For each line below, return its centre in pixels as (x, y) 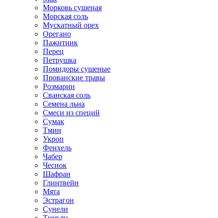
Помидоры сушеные (77, 69)
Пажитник (60, 43)
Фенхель (57, 148)
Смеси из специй (71, 113)
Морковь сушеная (72, 8)
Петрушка (60, 60)
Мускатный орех (71, 25)
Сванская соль (67, 95)
